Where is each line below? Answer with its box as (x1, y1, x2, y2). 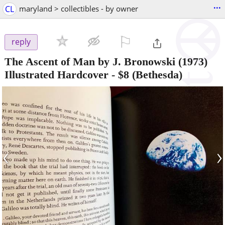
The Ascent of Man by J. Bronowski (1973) (5, 55, 207, 68)
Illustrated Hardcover (5, 68, 108, 81)
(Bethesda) (129, 68, 182, 81)
